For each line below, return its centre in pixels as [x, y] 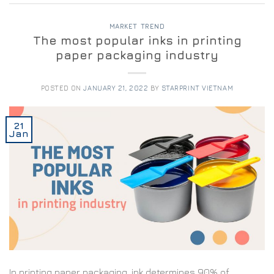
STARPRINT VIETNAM [197, 87]
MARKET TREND [137, 26]
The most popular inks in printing [137, 40]
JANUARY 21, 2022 [116, 87]
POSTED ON [62, 87]
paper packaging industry [137, 54]
